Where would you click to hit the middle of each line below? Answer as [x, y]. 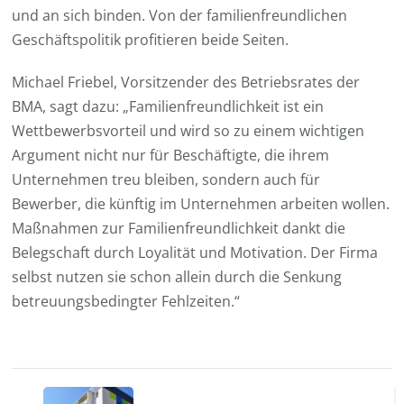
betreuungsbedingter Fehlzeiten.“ [126, 301]
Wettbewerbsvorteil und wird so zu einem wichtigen [188, 130]
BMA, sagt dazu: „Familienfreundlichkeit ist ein [168, 106]
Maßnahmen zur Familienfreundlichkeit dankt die [179, 228]
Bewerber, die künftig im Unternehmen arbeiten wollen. [201, 203]
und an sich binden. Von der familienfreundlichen [180, 15]
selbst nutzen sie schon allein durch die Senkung [177, 276]
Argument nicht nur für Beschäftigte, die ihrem [171, 155]
